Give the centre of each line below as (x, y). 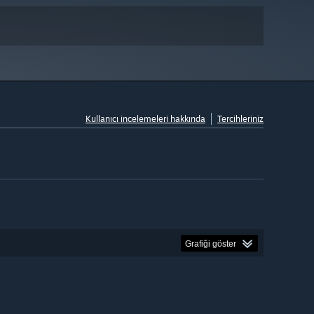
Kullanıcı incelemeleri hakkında (145, 119)
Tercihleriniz (240, 119)
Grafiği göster (211, 244)
